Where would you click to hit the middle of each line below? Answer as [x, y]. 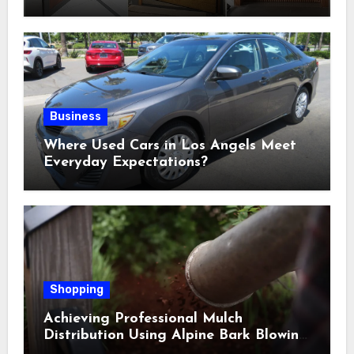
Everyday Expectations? [125, 162]
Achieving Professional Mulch [143, 318]
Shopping [76, 289]
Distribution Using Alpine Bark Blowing [175, 335]
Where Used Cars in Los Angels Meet [169, 145]
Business [75, 116]
